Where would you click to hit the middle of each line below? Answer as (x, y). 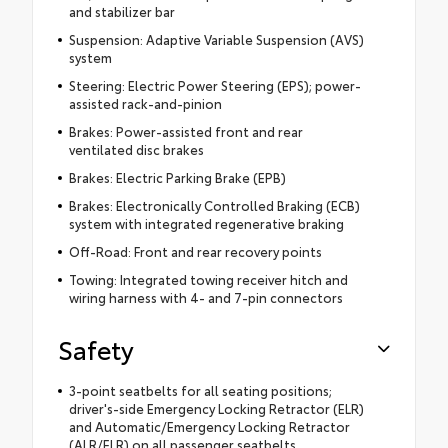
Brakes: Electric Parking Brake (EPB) (177, 177)
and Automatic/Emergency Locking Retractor (209, 426)
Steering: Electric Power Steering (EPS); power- (214, 85)
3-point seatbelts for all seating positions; (200, 390)
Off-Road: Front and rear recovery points (195, 251)
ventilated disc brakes (136, 149)
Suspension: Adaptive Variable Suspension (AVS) (216, 39)
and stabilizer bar (121, 11)
